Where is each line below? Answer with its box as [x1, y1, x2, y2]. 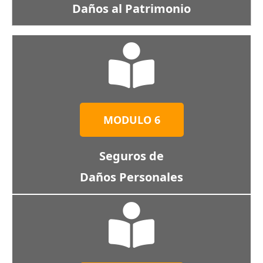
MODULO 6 [103, 113, 160, 127]
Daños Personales [80, 169, 183, 185]
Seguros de [99, 148, 164, 164]
